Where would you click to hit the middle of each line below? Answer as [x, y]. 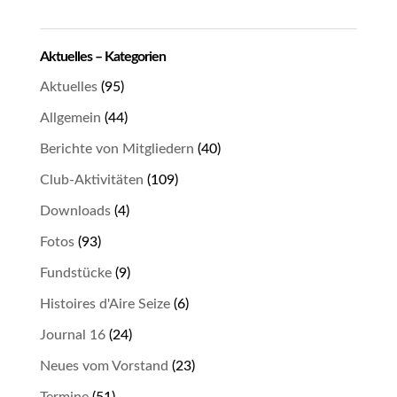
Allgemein [70, 118]
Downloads [75, 211]
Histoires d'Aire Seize [105, 304]
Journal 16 [72, 335]
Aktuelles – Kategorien [102, 57]
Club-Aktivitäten [91, 180]
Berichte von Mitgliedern [117, 149]
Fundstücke [75, 273]
